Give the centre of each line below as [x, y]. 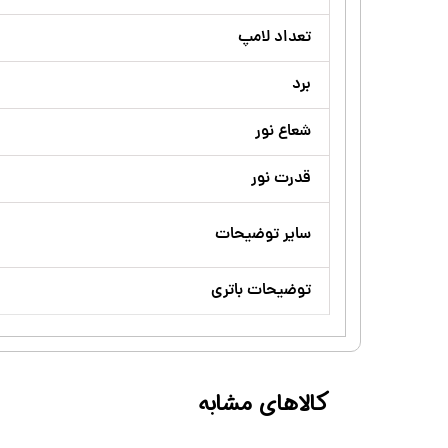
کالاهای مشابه [264, 403]
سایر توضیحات [263, 234]
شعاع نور [283, 131]
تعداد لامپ [274, 37]
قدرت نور [281, 178]
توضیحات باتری [261, 290]
